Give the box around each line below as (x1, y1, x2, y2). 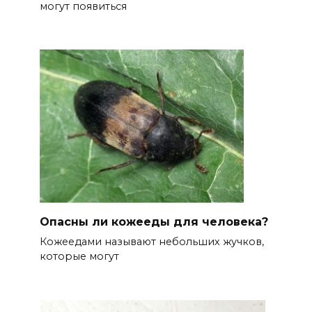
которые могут (39, 250, 119, 263)
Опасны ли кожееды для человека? (39, 215, 268, 229)
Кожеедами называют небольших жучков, (39, 235, 264, 249)
